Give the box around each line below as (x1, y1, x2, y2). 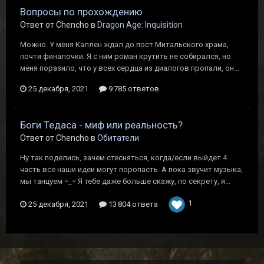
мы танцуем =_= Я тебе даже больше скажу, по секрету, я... (20, 177, 230, 186)
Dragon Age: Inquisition (97, 20, 183, 29)
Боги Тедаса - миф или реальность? (20, 119, 183, 131)
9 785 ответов (107, 84, 159, 93)
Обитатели (97, 133, 139, 143)
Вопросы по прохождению (20, 6, 143, 18)
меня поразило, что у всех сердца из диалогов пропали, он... (20, 64, 239, 72)
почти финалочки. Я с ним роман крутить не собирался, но (20, 52, 231, 61)
